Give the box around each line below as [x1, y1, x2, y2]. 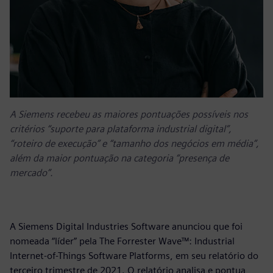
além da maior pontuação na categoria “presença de [10, 152, 229, 164]
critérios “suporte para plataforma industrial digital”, [10, 122, 232, 135]
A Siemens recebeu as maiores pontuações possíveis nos [10, 108, 248, 120]
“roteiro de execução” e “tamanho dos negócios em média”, [10, 137, 259, 149]
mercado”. [10, 166, 53, 179]
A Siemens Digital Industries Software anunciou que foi [10, 220, 243, 232]
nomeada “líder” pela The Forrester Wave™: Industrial [10, 235, 235, 247]
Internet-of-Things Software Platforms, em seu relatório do [10, 249, 258, 261]
